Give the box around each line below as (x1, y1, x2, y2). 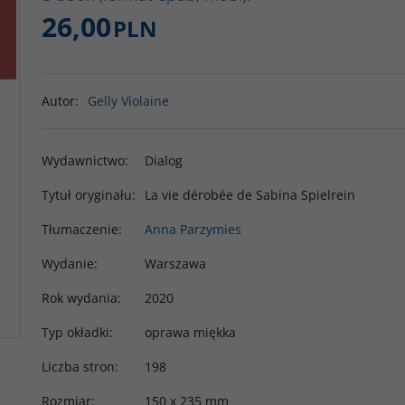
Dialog (145, 152, 183, 169)
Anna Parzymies (145, 221, 241, 238)
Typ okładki (42, 324, 109, 341)
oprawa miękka (145, 324, 236, 341)
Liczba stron (42, 358, 115, 375)
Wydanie (42, 255, 94, 272)
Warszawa (145, 255, 206, 272)
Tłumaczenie (42, 221, 118, 238)
